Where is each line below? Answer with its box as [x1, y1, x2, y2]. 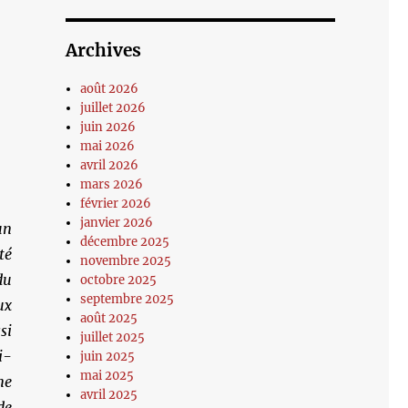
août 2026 [80, 81, 139, 97]
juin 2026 [80, 119, 137, 135]
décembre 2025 [80, 234, 170, 250]
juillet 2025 [80, 330, 146, 345]
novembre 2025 [80, 253, 172, 269]
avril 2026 [80, 158, 139, 173]
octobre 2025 [80, 272, 158, 288]
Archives [65, 39, 141, 61]
